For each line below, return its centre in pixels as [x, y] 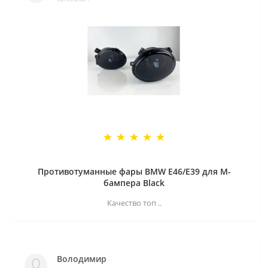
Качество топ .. [134, 202]
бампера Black [134, 182]
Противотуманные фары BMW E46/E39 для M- [134, 171]
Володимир [82, 259]
